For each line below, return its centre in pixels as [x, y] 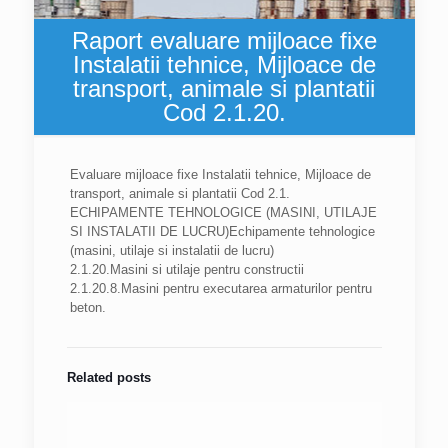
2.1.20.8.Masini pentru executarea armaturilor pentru [220, 288]
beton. [87, 307]
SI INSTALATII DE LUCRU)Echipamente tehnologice [222, 231]
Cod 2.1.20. [224, 112]
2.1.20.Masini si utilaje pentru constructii [186, 269]
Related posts [108, 377]
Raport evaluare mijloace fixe [224, 40]
